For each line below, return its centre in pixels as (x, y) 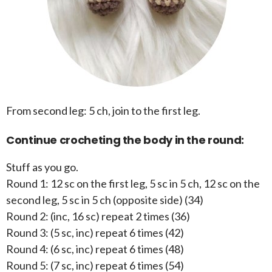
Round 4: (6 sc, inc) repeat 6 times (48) (95, 249)
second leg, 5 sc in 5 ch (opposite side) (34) (105, 200)
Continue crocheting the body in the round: (125, 140)
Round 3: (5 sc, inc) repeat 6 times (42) (95, 233)
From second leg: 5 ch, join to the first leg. (103, 111)
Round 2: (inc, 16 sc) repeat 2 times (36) (98, 216)
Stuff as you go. (42, 167)
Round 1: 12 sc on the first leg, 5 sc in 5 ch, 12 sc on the (133, 184)
